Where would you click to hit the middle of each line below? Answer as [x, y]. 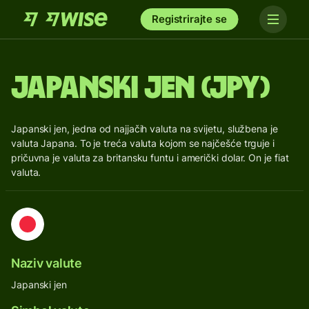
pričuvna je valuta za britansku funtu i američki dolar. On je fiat [150, 158]
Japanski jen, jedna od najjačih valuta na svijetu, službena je [144, 129]
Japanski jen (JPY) [141, 88]
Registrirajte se [189, 19]
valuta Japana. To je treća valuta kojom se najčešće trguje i [143, 143]
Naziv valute [47, 263]
